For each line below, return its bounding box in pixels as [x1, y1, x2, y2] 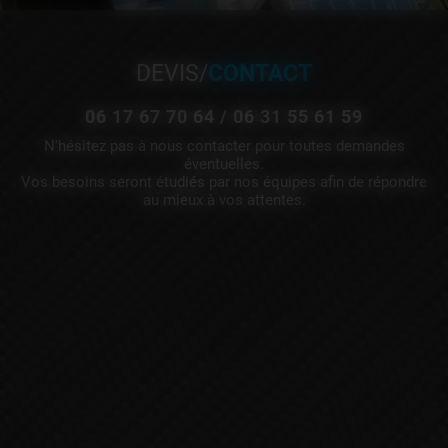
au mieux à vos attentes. [142, 190, 306, 209]
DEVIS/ [136, 59, 208, 86]
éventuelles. [184, 154, 264, 173]
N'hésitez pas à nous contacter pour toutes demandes [43, 136, 405, 155]
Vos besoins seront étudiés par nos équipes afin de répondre [21, 172, 427, 191]
